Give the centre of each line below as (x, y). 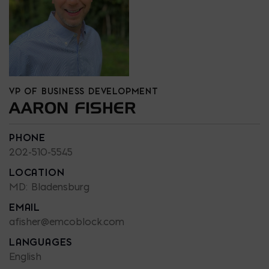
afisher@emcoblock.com (67, 221)
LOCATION (37, 172)
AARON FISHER (73, 107)
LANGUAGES (41, 242)
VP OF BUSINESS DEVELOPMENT (84, 91)
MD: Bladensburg (49, 186)
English (25, 256)
